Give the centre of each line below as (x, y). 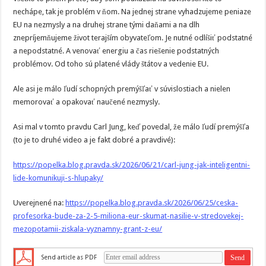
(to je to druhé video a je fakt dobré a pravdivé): (94, 140)
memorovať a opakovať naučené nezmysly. (87, 102)
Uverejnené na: (39, 203)
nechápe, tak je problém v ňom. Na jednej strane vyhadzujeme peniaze (132, 12)
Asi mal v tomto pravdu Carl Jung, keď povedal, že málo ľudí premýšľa (132, 127)
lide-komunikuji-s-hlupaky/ (58, 178)
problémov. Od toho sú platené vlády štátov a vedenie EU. (111, 64)
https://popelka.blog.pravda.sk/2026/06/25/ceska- (152, 203)
